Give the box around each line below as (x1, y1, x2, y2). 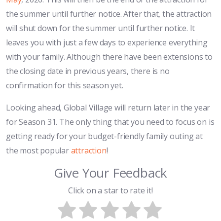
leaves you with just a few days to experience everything (6, 37, 208, 48)
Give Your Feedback (53, 164, 168, 182)
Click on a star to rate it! (68, 184, 153, 196)
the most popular (6, 145, 71, 156)
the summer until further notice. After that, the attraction (6, 8, 212, 20)
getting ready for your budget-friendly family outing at (6, 131, 203, 142)
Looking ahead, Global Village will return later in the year (6, 102, 211, 113)
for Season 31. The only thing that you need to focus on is (6, 116, 215, 128)
